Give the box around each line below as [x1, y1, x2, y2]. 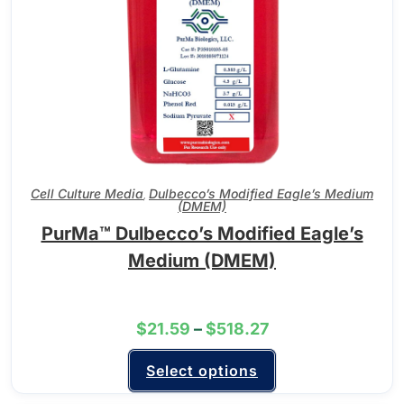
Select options [146, 362, 258, 380]
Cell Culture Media [31, 186, 143, 201]
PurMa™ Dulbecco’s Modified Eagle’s [41, 223, 363, 244]
